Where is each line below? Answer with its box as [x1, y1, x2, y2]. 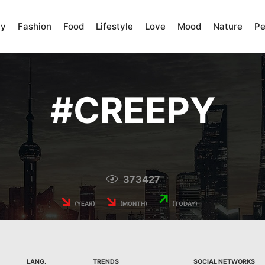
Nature [213, 21, 243, 32]
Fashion [18, 21, 51, 32]
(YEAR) [73, 200, 95, 208]
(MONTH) [119, 200, 147, 208]
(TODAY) [171, 200, 198, 208]
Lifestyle [96, 21, 133, 32]
